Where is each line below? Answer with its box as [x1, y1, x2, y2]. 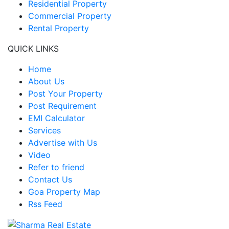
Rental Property [28, 22, 89, 33]
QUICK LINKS [8, 43, 59, 54]
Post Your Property [28, 88, 103, 99]
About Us [28, 76, 64, 86]
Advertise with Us [28, 137, 97, 148]
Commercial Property [28, 10, 111, 21]
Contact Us [28, 174, 72, 185]
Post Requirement [28, 100, 97, 111]
